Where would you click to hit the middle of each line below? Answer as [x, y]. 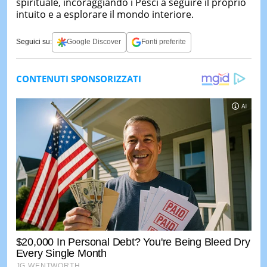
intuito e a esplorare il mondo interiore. [105, 14]
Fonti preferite [163, 42]
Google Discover [94, 42]
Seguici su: [34, 42]
